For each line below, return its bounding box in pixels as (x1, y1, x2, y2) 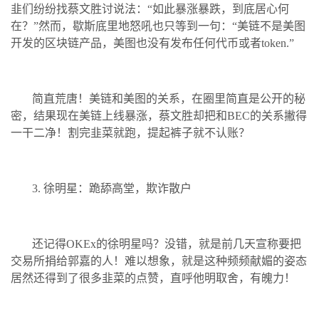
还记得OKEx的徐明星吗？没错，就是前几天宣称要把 (32, 237, 301, 250)
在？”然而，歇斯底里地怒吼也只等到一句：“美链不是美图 (11, 19, 305, 32)
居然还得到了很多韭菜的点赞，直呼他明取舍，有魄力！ (11, 271, 296, 284)
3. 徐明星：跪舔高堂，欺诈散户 (32, 182, 192, 194)
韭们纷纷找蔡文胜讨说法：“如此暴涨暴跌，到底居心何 (11, 2, 289, 15)
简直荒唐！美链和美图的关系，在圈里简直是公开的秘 (32, 92, 305, 105)
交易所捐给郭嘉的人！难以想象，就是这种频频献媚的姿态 (11, 254, 307, 267)
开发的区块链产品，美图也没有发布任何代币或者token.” (11, 36, 294, 49)
